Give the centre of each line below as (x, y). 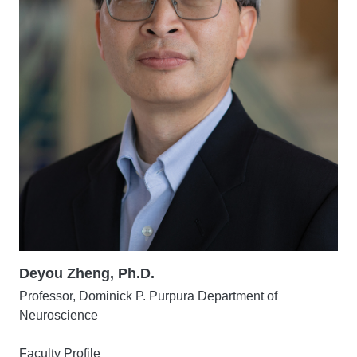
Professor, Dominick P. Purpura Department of (148, 296)
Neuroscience (59, 315)
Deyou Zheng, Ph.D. (87, 273)
